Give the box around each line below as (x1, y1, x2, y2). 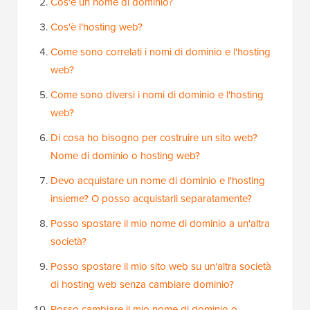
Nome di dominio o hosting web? (51, 148, 200, 164)
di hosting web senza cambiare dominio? (51, 277, 234, 293)
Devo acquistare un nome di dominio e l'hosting (51, 173, 265, 189)
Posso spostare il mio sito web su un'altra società (51, 259, 271, 275)
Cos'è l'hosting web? (51, 19, 143, 35)
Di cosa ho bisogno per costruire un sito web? (51, 130, 257, 146)
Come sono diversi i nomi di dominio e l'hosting (51, 87, 264, 103)
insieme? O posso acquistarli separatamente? (51, 191, 252, 207)
